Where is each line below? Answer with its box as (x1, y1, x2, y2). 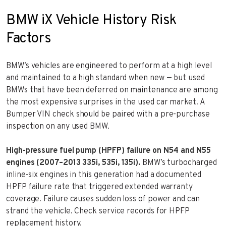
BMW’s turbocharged (140, 157, 217, 168)
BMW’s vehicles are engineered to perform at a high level (6, 61, 212, 71)
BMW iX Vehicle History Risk (6, 11, 177, 30)
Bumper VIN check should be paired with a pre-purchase (6, 109, 210, 120)
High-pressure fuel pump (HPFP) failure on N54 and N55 (6, 145, 211, 156)
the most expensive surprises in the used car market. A (6, 97, 205, 107)
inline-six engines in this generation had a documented (6, 169, 201, 180)
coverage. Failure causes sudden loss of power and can (6, 194, 200, 204)
